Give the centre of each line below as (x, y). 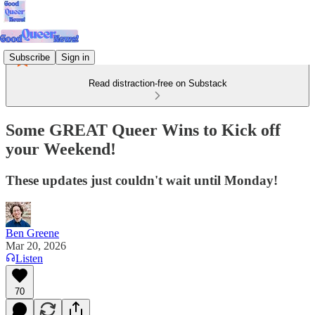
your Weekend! (61, 149)
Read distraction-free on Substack (157, 83)
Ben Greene (32, 233)
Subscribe (30, 57)
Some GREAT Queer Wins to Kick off (143, 130)
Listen (29, 258)
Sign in (75, 57)
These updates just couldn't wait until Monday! (142, 180)
